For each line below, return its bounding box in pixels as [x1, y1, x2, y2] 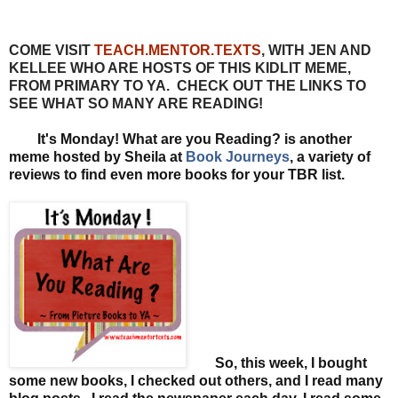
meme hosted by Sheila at [9, 148, 186, 164]
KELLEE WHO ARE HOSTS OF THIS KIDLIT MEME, [9, 60, 351, 76]
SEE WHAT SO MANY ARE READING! [9, 95, 263, 111]
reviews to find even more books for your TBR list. [9, 166, 348, 182]
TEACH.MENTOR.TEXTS [94, 42, 261, 58]
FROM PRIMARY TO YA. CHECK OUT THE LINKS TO [9, 77, 366, 93]
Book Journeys [186, 148, 290, 164]
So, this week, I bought [187, 354, 367, 370]
